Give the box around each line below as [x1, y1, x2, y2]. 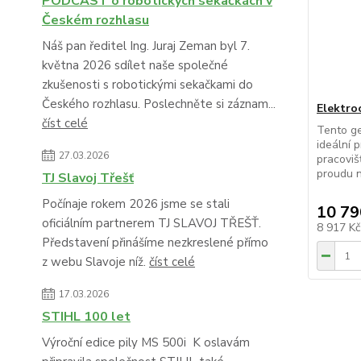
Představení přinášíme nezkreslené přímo [42, 234, 268, 251]
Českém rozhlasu [42, 11, 149, 30]
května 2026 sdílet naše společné [42, 57, 228, 74]
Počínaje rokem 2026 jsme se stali [42, 196, 230, 213]
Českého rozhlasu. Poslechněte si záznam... [42, 96, 276, 113]
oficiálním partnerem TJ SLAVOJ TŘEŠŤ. [42, 215, 261, 232]
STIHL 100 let [42, 308, 131, 326]
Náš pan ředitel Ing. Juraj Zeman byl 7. [42, 38, 250, 55]
